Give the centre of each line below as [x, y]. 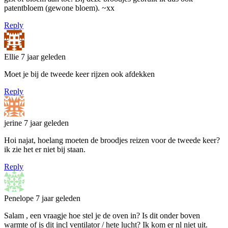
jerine [14, 123]
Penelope [20, 198]
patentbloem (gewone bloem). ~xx [59, 8]
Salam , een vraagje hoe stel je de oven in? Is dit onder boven [102, 215]
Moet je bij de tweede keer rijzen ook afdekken [79, 74]
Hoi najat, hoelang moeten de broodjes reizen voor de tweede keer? [112, 140]
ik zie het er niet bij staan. [45, 149]
